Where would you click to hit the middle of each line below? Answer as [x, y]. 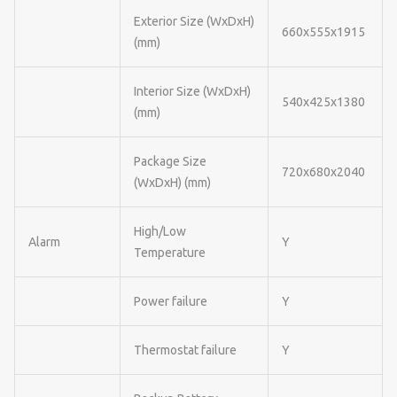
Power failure [171, 301]
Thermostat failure [185, 350]
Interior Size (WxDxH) [192, 91]
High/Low [160, 231]
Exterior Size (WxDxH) [194, 21]
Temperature [170, 252]
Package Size [170, 161]
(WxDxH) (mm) [172, 182]
